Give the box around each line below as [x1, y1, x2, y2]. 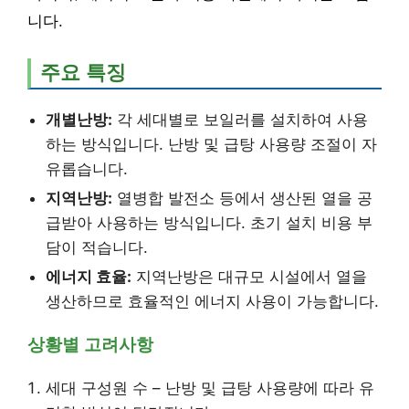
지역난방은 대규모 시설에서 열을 [131, 267, 367, 287]
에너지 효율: [46, 267, 131, 287]
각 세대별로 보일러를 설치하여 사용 [112, 110, 368, 130]
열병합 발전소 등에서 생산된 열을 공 [112, 189, 372, 208]
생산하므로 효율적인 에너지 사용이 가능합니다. [46, 292, 379, 311]
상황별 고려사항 [27, 335, 153, 355]
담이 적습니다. [46, 238, 148, 257]
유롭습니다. [46, 160, 128, 179]
